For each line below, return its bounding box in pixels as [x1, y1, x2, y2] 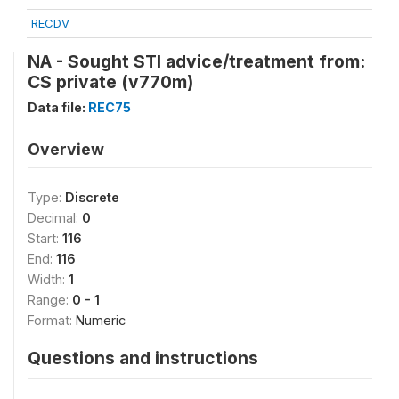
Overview [28, 140, 104, 159]
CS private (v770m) [28, 71, 193, 93]
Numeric [76, 313, 126, 328]
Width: [28, 272, 69, 287]
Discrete [65, 190, 119, 205]
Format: [28, 313, 76, 328]
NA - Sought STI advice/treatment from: [28, 51, 365, 72]
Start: [28, 231, 62, 246]
